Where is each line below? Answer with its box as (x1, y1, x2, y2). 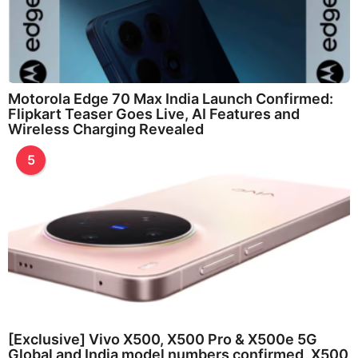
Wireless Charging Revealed (8, 120, 204, 137)
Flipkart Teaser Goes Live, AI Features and (8, 105, 300, 122)
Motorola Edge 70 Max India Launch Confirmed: (8, 89, 333, 107)
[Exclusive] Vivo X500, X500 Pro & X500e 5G (8, 331, 317, 348)
